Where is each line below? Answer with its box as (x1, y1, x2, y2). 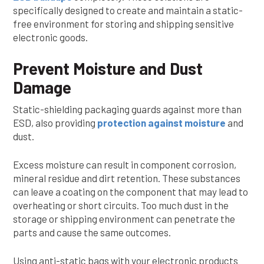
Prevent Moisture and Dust (13, 58, 203, 78)
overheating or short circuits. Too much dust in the (13, 199, 229, 211)
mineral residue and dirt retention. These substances (13, 172, 240, 184)
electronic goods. (13, 31, 88, 43)
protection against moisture (97, 117, 226, 128)
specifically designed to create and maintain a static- (13, 4, 243, 16)
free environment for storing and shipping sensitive (13, 18, 234, 29)
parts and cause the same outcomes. (13, 226, 171, 238)
